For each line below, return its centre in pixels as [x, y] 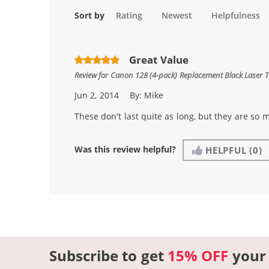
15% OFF [198, 255]
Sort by [90, 15]
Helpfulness [236, 15]
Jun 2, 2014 [97, 95]
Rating [129, 15]
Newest [177, 15]
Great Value [159, 59]
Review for [92, 75]
